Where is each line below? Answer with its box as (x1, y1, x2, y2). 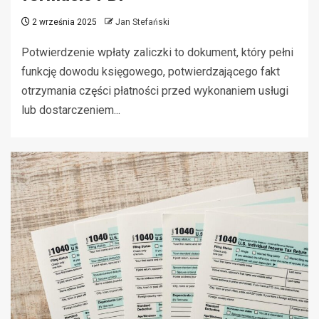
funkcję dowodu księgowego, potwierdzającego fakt (21, 65, 280, 79)
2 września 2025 (30, 17, 97, 28)
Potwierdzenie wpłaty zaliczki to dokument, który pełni (21, 46, 293, 60)
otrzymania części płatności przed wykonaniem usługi (21, 84, 288, 98)
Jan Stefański (115, 17, 169, 28)
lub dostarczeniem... (21, 103, 120, 117)
